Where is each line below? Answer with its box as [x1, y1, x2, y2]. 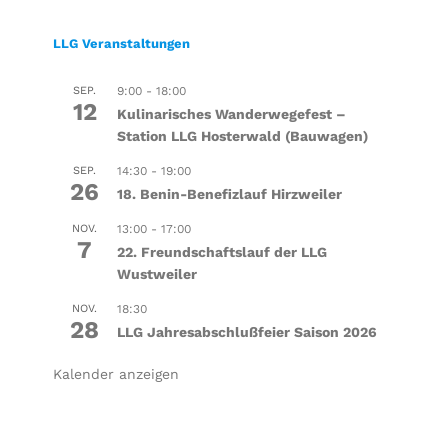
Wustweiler [116, 265, 197, 282]
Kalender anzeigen [52, 365, 179, 382]
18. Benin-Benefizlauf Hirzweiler [116, 185, 342, 202]
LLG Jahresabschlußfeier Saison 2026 [116, 323, 377, 340]
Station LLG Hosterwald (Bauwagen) [116, 127, 368, 144]
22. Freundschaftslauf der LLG [116, 243, 327, 260]
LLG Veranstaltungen [52, 35, 190, 51]
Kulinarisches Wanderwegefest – [116, 105, 346, 122]
